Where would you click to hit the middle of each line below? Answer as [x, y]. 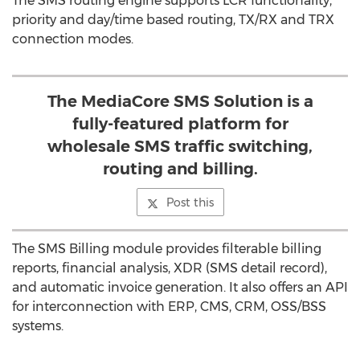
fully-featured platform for [180, 124]
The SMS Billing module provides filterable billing [167, 249]
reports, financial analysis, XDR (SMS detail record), [170, 268]
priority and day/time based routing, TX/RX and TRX [173, 20]
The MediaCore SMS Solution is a [180, 101]
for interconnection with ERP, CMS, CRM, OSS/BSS [169, 307]
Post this [190, 202]
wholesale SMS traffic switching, [180, 146]
